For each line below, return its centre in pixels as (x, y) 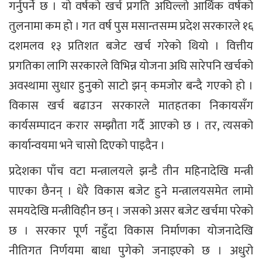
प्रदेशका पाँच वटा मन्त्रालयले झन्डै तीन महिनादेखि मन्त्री (131, 172)
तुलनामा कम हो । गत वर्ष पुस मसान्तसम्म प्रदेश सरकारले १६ (131, 27)
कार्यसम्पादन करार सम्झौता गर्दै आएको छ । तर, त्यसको (131, 126)
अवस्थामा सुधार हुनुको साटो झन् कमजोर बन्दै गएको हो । (131, 86)
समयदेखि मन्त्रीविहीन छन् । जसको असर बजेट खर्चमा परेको (131, 211)
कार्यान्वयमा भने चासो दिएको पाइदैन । (87, 146)
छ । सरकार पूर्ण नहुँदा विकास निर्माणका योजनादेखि (131, 231)
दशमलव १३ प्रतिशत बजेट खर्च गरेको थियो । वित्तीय (131, 46)
